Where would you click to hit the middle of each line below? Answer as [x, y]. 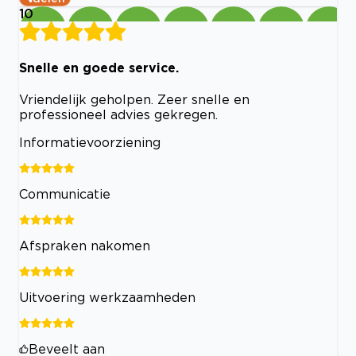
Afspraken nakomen [85, 245]
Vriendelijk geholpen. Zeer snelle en [134, 99]
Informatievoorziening [90, 142]
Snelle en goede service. [99, 67]
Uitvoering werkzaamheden [107, 297]
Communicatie [65, 193]
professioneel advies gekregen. [118, 114]
